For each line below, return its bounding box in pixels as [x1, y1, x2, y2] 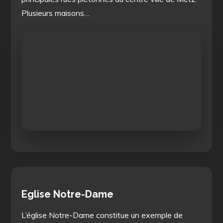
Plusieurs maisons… [21, 7, 90, 18]
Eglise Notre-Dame [21, 188, 114, 200]
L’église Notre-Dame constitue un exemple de [21, 210, 183, 220]
